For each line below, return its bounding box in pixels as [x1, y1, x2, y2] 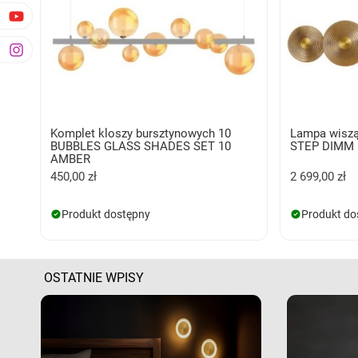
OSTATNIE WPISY [44, 269, 144, 285]
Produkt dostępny [62, 207, 150, 221]
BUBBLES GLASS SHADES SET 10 [50, 138, 231, 153]
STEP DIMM [290, 138, 355, 153]
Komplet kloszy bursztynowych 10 [50, 125, 231, 141]
